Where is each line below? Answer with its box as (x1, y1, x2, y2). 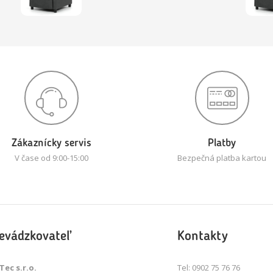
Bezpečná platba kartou (177, 152, 266, 164)
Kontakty (177, 230, 229, 244)
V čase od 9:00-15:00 (14, 152, 88, 164)
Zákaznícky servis (11, 138, 91, 149)
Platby (208, 138, 236, 149)
